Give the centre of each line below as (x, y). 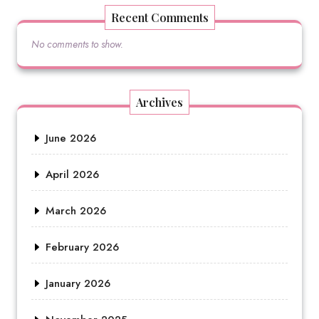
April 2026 (72, 174)
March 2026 (76, 211)
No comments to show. (77, 44)
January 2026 (78, 283)
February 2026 (82, 247)
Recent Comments (159, 17)
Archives (159, 102)
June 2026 (71, 138)
